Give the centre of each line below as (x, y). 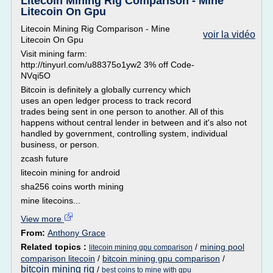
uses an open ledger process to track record (106, 101)
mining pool (222, 247)
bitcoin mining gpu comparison (161, 258)
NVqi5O (36, 76)
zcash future (44, 158)
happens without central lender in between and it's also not (134, 122)
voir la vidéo (229, 34)
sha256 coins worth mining (72, 186)
